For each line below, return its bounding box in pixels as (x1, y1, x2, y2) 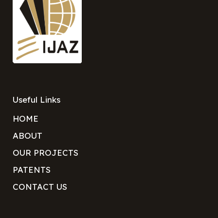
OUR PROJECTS (12, 147, 78, 158)
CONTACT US (12, 181, 67, 192)
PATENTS (12, 164, 51, 175)
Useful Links (12, 94, 60, 105)
